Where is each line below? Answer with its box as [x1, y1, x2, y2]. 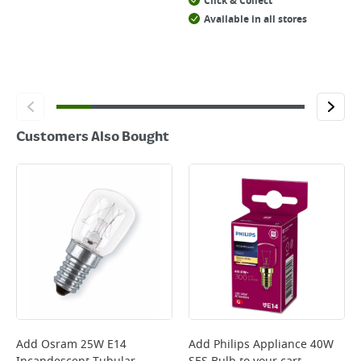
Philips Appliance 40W [214, 336, 334, 353]
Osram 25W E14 [41, 336, 127, 353]
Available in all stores [204, 12, 307, 27]
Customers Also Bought [16, 130, 169, 146]
